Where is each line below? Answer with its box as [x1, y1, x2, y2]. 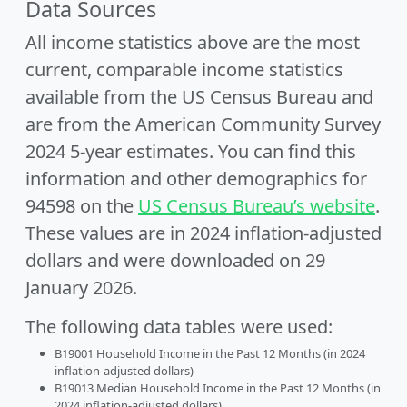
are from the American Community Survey [25, 112, 381, 136]
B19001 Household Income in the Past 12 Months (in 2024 [55, 345, 365, 362]
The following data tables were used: [25, 314, 333, 339]
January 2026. [25, 275, 137, 300]
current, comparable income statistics [25, 57, 343, 82]
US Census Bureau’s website [138, 194, 375, 218]
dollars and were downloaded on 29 [25, 248, 325, 273]
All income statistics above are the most [25, 30, 360, 55]
